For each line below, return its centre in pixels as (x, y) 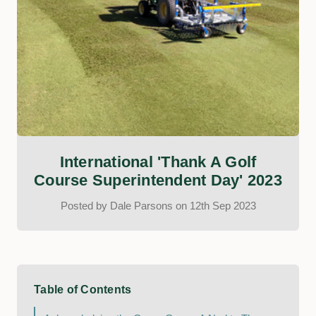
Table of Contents (83, 290)
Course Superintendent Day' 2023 (158, 180)
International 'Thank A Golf (158, 162)
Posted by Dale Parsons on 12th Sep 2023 (158, 206)
